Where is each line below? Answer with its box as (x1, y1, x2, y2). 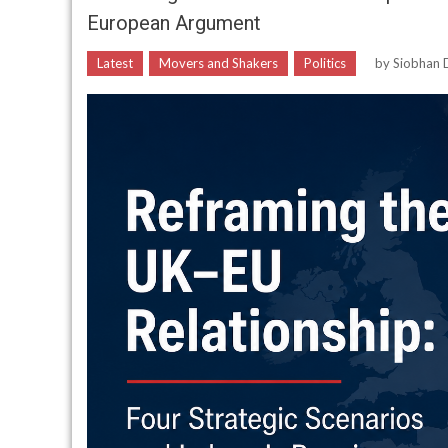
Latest (97, 55, 133, 71)
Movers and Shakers (159, 55, 278, 71)
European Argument (87, 11, 261, 35)
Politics (304, 55, 346, 71)
